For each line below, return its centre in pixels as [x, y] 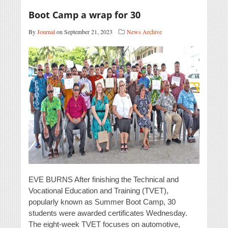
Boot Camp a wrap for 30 [84, 15]
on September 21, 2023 [84, 32]
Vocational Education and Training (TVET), [98, 191]
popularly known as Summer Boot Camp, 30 [102, 202]
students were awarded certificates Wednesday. [108, 213]
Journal [46, 32]
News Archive [144, 32]
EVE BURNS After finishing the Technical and [104, 180]
